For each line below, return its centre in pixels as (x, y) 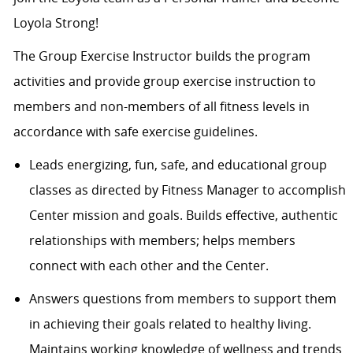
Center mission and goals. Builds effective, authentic (183, 216)
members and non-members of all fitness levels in (161, 107)
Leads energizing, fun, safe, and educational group (178, 165)
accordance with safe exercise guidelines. (135, 132)
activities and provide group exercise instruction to (164, 82)
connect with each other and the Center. (149, 266)
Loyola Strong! (57, 23)
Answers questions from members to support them (182, 299)
